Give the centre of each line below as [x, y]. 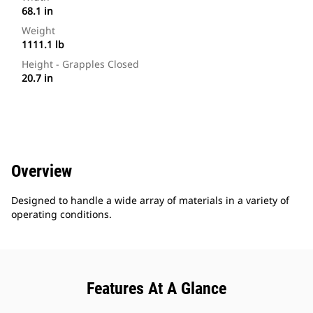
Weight [38, 31]
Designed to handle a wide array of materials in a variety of [150, 201]
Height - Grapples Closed [80, 64]
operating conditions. [61, 214]
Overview [42, 172]
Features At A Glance [156, 289]
